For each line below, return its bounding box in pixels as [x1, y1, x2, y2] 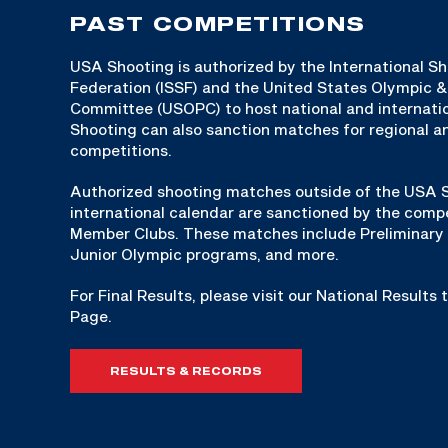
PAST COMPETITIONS [70, 10, 366, 35]
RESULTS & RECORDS [110, 364, 262, 377]
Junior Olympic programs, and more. [70, 244, 339, 263]
